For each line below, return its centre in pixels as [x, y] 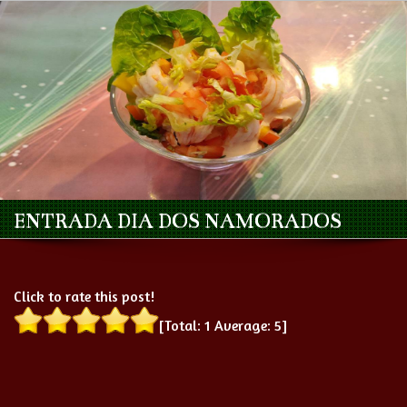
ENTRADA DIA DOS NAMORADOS [178, 220]
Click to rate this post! [84, 296]
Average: [243, 325]
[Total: [182, 325]
